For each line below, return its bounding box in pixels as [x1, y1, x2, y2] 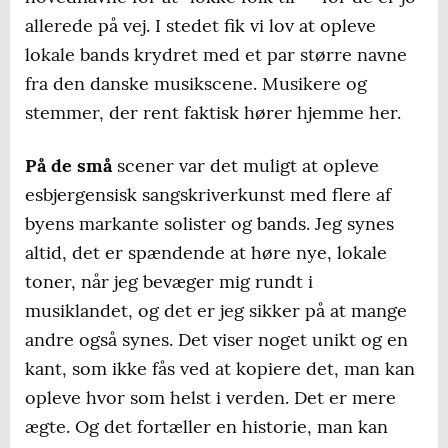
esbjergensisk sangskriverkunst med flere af [25, 183, 391, 207]
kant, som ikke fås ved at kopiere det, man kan [25, 357, 415, 381]
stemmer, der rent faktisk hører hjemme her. [25, 101, 401, 125]
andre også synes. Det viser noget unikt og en [25, 328, 408, 352]
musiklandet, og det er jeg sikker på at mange [25, 299, 407, 323]
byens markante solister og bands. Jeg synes [25, 212, 394, 236]
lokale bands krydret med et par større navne [25, 43, 407, 67]
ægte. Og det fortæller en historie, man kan [25, 415, 388, 439]
